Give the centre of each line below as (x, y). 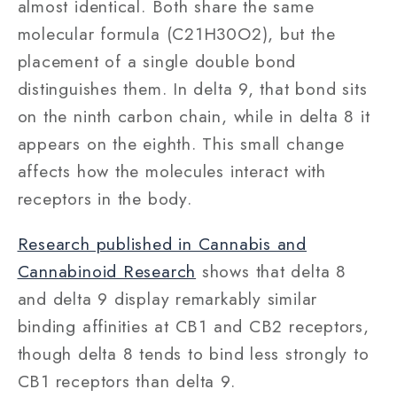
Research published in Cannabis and (162, 243)
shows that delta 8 (271, 271)
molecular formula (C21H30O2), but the (176, 34)
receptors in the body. (105, 199)
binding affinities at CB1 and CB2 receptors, (193, 326)
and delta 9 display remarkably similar (167, 298)
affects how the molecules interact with (171, 171)
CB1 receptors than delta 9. (126, 381)
